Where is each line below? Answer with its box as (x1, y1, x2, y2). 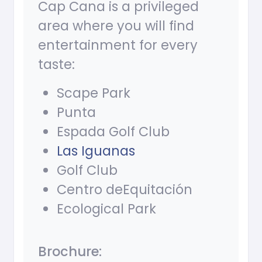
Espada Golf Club (57, 122, 170, 142)
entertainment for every (38, 36, 198, 55)
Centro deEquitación (57, 180, 192, 199)
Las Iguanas (57, 142, 135, 161)
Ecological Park (57, 199, 156, 219)
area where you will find (38, 16, 194, 36)
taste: (38, 55, 75, 74)
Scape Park (57, 84, 130, 103)
